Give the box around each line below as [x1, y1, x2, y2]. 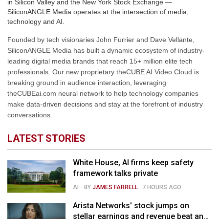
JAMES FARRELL [92, 184, 138, 191]
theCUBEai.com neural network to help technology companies [7, 89, 198, 97]
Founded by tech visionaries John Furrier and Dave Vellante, [7, 35, 195, 44]
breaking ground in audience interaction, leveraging [7, 78, 166, 87]
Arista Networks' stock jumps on [73, 201, 190, 210]
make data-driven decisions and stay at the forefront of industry [7, 100, 203, 108]
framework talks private [73, 169, 158, 178]
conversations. [7, 110, 52, 119]
